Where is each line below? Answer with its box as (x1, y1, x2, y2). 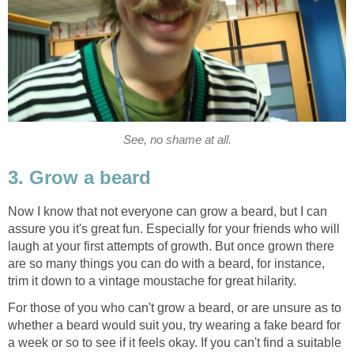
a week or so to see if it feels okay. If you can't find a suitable (8, 336, 341, 349)
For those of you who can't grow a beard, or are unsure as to (8, 301, 341, 314)
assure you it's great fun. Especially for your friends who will (8, 222, 340, 235)
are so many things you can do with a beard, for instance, (8, 257, 325, 270)
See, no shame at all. (122, 134, 232, 147)
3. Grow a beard (8, 167, 151, 189)
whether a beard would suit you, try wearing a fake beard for (8, 318, 341, 332)
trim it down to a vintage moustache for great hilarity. (8, 274, 296, 288)
